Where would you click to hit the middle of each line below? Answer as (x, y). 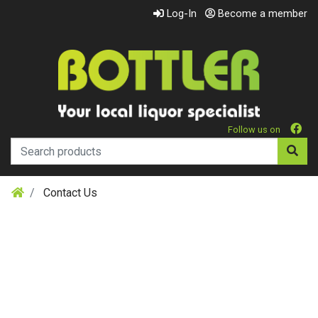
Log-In (180, 13)
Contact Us (69, 193)
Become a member (261, 13)
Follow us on (254, 129)
